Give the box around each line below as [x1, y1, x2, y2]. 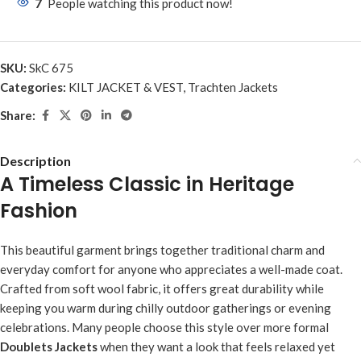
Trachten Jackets [188, 79, 278, 94]
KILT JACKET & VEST [68, 79, 183, 94]
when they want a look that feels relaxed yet [98, 338, 335, 354]
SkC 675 [29, 60, 73, 75]
